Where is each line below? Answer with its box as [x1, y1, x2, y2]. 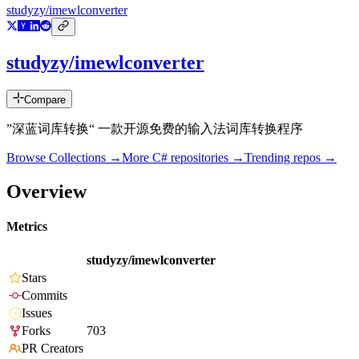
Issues [22, 306, 52, 321]
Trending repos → [244, 151, 337, 165]
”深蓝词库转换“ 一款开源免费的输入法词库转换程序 [6, 122, 303, 136]
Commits [22, 288, 67, 303]
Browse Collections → [6, 151, 122, 165]
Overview [6, 180, 87, 202]
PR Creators [22, 341, 83, 356]
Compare [24, 94, 66, 107]
